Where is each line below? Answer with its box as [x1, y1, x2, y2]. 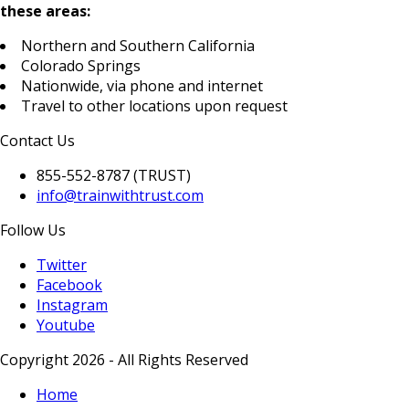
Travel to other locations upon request [21, 96, 288, 117]
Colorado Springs [21, 56, 141, 77]
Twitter [37, 255, 87, 276]
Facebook [37, 275, 102, 296]
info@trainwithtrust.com [37, 185, 204, 206]
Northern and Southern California [21, 36, 255, 57]
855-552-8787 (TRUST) [37, 165, 191, 186]
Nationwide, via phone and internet [21, 76, 263, 97]
